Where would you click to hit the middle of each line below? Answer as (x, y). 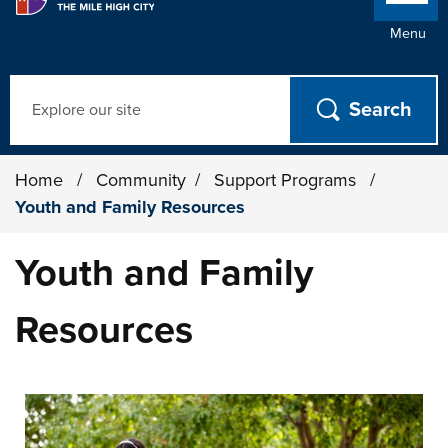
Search (36, 87)
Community (141, 180)
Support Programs (288, 180)
